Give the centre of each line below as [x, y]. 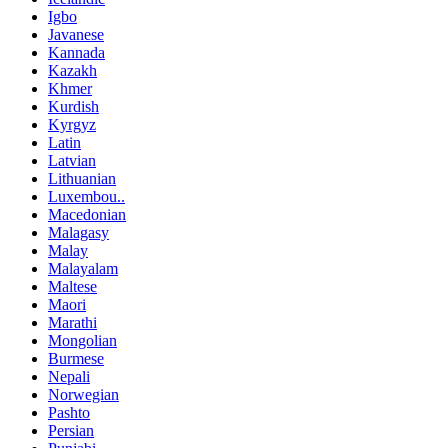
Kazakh [72, 71]
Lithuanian [82, 179]
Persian [71, 431]
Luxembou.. [86, 197]
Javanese [76, 35]
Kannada [76, 53]
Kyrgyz [72, 125]
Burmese [76, 359]
